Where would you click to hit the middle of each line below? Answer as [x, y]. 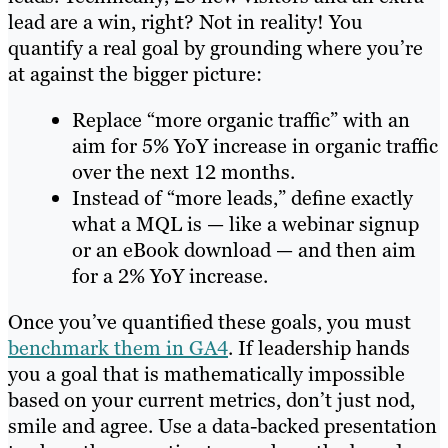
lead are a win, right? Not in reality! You [185, 22]
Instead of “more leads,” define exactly [242, 198]
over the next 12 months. [186, 172]
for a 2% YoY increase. [170, 276]
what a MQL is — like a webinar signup [245, 224]
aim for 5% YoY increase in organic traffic [255, 146]
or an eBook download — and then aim [244, 250]
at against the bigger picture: [137, 74]
